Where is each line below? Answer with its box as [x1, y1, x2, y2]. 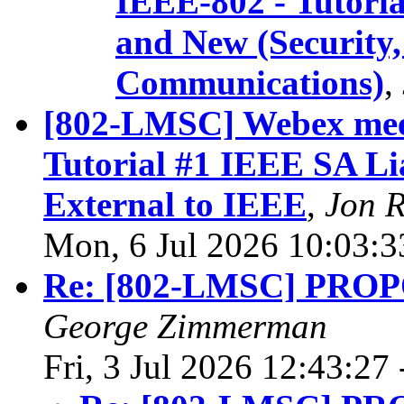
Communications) [115, 63, 384, 103]
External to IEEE [43, 185, 307, 225]
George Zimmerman [43, 307, 327, 346]
